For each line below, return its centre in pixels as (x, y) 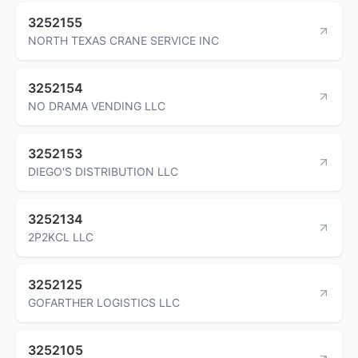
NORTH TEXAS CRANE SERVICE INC (123, 40)
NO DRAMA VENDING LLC (97, 105)
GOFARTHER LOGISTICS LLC (104, 302)
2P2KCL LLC (61, 237)
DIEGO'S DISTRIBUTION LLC (103, 171)
